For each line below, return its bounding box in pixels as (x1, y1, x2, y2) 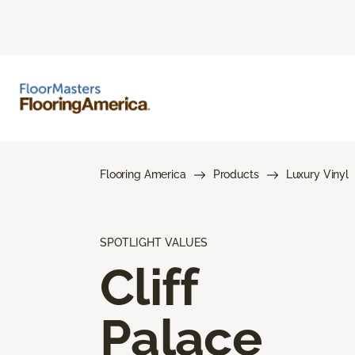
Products (212, 167, 259, 181)
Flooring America (100, 167, 186, 181)
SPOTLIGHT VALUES (100, 235, 208, 249)
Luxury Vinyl (285, 167, 349, 181)
